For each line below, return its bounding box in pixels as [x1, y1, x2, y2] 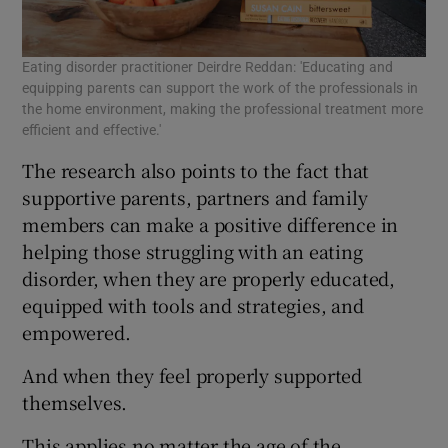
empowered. [22, 319, 131, 346]
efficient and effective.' [22, 123, 162, 138]
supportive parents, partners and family [22, 184, 368, 211]
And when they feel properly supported [22, 362, 363, 389]
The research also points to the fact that [22, 157, 370, 184]
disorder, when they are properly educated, [22, 265, 396, 292]
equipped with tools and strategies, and [22, 292, 364, 319]
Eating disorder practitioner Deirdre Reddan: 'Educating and [22, 60, 394, 75]
